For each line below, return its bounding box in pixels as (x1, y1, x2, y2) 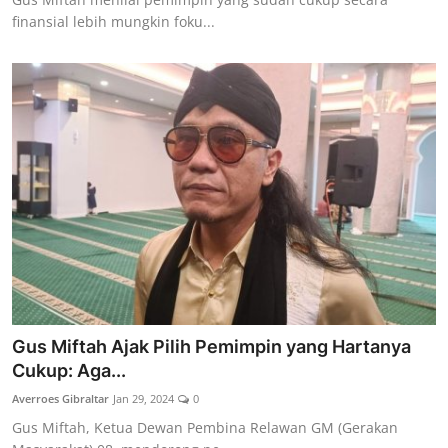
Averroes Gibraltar (12, 391, 109, 407)
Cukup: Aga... (12, 360, 126, 382)
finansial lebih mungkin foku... (12, 11, 215, 31)
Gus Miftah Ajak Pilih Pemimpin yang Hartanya (12, 336, 411, 358)
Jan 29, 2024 (113, 391, 174, 407)
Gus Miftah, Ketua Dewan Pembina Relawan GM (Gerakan (12, 418, 398, 438)
